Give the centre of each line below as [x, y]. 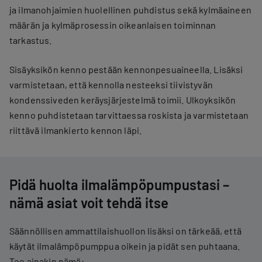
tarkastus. [31, 40]
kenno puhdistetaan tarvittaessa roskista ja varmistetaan [129, 115]
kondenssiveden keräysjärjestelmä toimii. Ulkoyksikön [123, 100]
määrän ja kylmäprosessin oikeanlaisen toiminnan [113, 25]
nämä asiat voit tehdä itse [89, 203]
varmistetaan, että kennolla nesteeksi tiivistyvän [111, 85]
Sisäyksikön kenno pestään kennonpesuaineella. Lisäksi [126, 69]
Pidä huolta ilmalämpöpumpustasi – [119, 185]
